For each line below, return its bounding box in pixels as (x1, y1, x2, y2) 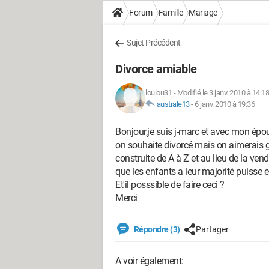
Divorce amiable (115, 62, 197, 76)
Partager (195, 225, 229, 234)
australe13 (156, 100, 190, 109)
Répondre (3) (132, 225, 180, 234)
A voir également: (115, 255, 184, 267)
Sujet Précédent (127, 38, 181, 47)
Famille (158, 8, 183, 17)
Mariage (189, 8, 217, 17)
